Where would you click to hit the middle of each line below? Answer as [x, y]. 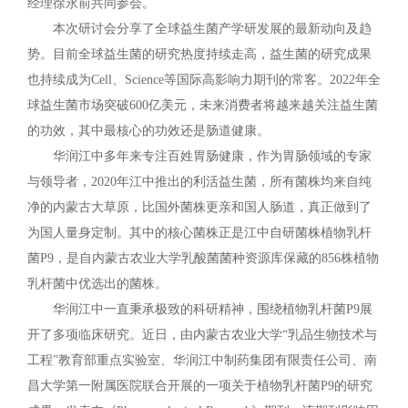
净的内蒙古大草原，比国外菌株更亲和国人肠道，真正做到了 [199, 207]
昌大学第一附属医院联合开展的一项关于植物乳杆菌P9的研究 [200, 386]
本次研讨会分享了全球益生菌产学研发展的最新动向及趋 [212, 29]
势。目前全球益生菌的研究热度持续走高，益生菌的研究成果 [199, 54]
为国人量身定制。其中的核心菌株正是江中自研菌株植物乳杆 [199, 233]
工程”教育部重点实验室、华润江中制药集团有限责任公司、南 [202, 360]
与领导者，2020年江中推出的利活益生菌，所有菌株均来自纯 [199, 182]
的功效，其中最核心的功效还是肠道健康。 [148, 131]
